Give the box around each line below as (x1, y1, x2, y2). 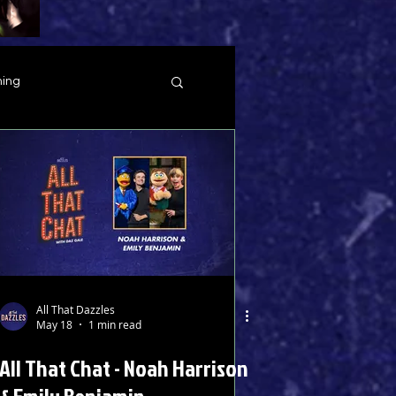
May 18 (36, 317, 72, 331)
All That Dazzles (36, 301, 115, 316)
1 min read (88, 317, 141, 331)
